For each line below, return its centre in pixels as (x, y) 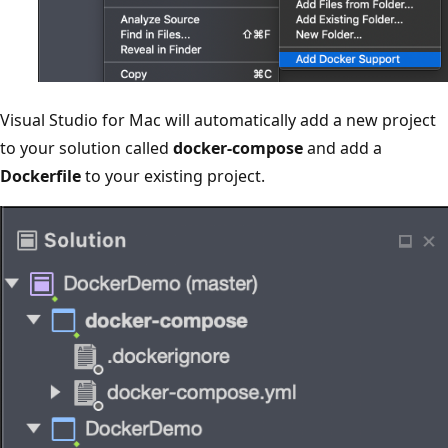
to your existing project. (173, 175)
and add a (342, 147)
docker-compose (238, 147)
